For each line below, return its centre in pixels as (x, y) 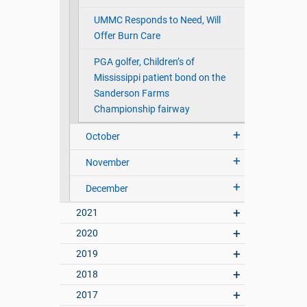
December (107, 189)
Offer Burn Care (127, 36)
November (107, 163)
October (102, 137)
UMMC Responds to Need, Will (157, 21)
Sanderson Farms (131, 94)
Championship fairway (142, 110)
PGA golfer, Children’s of (144, 62)
